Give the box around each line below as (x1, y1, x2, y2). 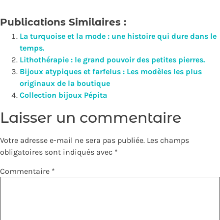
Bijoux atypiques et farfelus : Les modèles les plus (20, 66, 202, 76)
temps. (20, 43, 44, 53)
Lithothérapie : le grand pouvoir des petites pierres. (20, 55, 205, 64)
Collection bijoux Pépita (20, 90, 107, 100)
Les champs (147, 135, 189, 145)
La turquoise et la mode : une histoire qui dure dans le (20, 31, 217, 41)
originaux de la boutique (20, 78, 110, 88)
